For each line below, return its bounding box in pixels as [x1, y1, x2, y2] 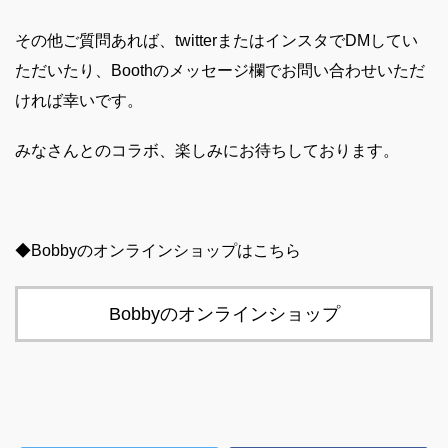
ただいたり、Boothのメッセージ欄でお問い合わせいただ [15, 62, 425, 80]
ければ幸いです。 [15, 92, 143, 110]
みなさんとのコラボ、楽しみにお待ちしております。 [15, 142, 399, 160]
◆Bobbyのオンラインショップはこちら [15, 242, 301, 260]
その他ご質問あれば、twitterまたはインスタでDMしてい [15, 32, 418, 50]
